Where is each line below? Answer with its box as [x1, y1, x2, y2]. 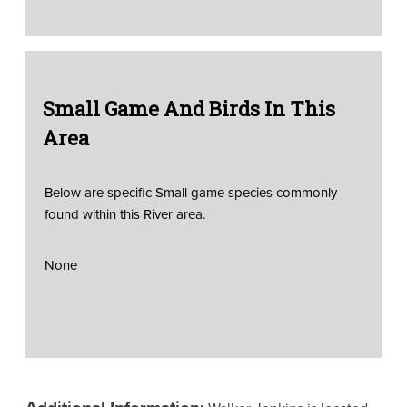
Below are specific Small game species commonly [44, 182, 337, 202]
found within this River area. [44, 203, 205, 223]
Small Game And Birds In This [42, 94, 335, 122]
